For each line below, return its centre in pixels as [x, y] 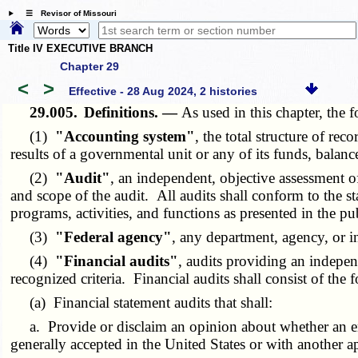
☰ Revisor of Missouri [67, 14]
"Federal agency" [114, 237]
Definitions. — [133, 112]
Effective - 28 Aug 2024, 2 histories [163, 91]
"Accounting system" [125, 136]
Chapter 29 [89, 66]
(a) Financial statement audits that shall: [142, 302]
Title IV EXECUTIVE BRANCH [80, 49]
